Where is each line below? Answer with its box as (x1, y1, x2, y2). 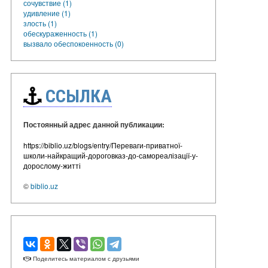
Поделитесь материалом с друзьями (31, 254, 139, 263)
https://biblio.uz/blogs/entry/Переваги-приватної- (23, 139, 182, 150)
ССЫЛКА (41, 85, 112, 106)
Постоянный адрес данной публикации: (23, 118, 165, 130)
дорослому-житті (23, 160, 81, 170)
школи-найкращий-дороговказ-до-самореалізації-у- (23, 150, 198, 160)
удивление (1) (23, 7, 71, 18)
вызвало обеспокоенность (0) (23, 38, 124, 48)
